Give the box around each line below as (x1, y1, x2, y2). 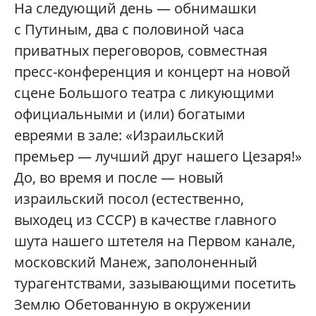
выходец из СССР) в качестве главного (14, 210, 276, 229)
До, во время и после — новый (14, 168, 224, 187)
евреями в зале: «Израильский (14, 126, 224, 145)
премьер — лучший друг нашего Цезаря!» (14, 147, 302, 166)
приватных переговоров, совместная (14, 41, 267, 60)
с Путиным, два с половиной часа (14, 20, 244, 39)
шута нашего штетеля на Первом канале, (14, 231, 296, 250)
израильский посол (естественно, (14, 189, 244, 208)
